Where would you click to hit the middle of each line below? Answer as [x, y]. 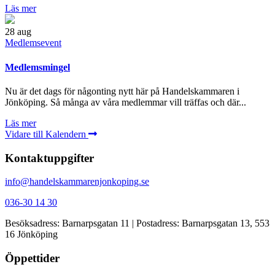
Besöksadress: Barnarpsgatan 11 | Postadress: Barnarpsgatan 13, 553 [137, 223]
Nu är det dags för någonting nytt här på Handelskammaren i [122, 91]
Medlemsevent [33, 43]
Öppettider [32, 258]
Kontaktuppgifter [49, 158]
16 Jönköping [31, 234]
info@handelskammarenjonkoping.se [77, 182]
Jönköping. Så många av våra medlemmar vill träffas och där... [126, 102]
